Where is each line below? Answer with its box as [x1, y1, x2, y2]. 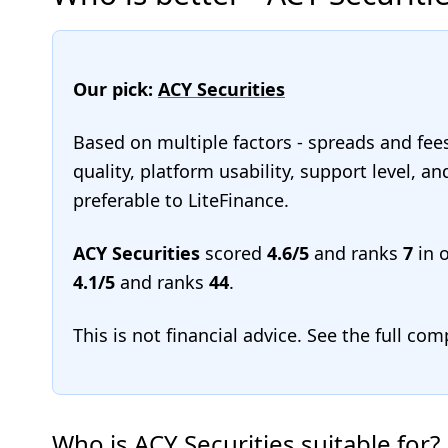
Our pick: [73, 77, 158, 101]
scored [200, 241, 267, 265]
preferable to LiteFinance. [73, 188, 289, 212]
